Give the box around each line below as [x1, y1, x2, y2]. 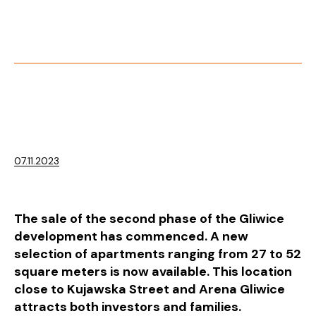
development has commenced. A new [14, 228, 248, 245]
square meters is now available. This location [14, 263, 292, 281]
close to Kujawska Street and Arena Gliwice [14, 281, 285, 298]
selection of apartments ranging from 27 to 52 [14, 245, 301, 263]
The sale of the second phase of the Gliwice [14, 210, 284, 228]
